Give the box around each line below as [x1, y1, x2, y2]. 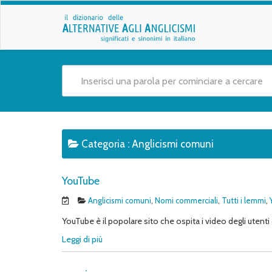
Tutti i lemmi [222, 195, 266, 205]
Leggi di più [62, 234, 103, 245]
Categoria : [81, 138, 132, 150]
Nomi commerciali [155, 195, 218, 205]
